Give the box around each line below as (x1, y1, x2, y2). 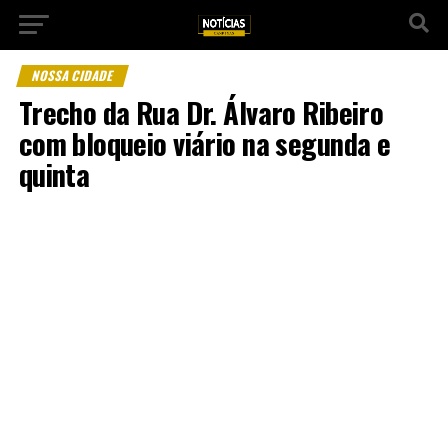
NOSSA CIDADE (29, 66, 116, 85)
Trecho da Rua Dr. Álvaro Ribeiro (18, 91, 384, 133)
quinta (18, 153, 90, 195)
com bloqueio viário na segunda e (18, 122, 391, 164)
